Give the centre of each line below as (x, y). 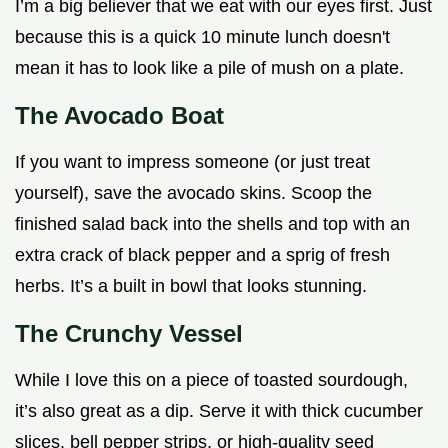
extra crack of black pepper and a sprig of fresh (202, 255)
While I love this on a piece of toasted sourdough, (211, 380)
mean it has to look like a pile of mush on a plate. (209, 68)
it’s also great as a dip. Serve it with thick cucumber (219, 411)
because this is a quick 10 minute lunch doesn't (202, 37)
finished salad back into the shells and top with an (212, 224)
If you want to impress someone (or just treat (192, 162)
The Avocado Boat (119, 116)
